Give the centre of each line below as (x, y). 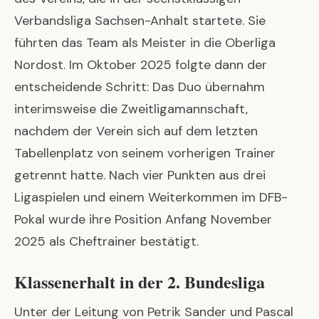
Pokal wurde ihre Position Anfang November (143, 219)
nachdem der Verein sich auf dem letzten (136, 131)
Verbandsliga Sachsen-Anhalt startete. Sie (140, 20)
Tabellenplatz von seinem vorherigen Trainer (145, 153)
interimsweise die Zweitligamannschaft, (131, 109)
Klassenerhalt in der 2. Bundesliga (140, 281)
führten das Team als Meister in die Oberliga (145, 42)
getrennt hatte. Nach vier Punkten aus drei (140, 175)
